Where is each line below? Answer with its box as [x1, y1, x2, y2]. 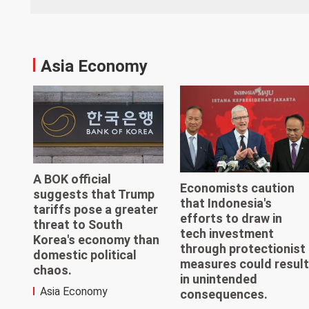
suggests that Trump [33, 186, 154, 201]
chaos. [33, 262, 72, 277]
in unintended [179, 271, 257, 286]
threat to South [33, 217, 123, 232]
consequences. [179, 286, 268, 301]
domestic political [33, 247, 137, 262]
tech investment [179, 226, 274, 241]
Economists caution [179, 180, 295, 195]
